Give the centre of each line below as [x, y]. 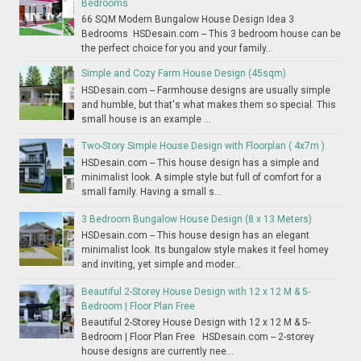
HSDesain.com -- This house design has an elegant [196, 235]
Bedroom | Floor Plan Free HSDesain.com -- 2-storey [198, 337]
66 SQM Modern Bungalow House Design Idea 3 [188, 20]
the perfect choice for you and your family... [178, 49]
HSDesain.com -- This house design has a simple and [201, 162]
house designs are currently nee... [158, 352]
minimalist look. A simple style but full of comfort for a [202, 177]
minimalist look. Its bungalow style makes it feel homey [205, 249]
